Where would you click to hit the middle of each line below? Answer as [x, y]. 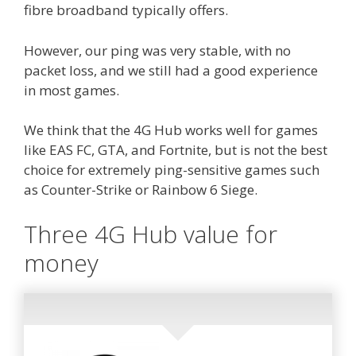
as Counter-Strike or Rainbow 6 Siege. [141, 190]
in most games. [72, 90]
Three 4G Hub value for [151, 234]
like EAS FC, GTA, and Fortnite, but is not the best [176, 150]
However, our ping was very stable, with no [157, 50]
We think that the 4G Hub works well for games [171, 130]
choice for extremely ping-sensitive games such [172, 170]
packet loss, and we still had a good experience [171, 70]
